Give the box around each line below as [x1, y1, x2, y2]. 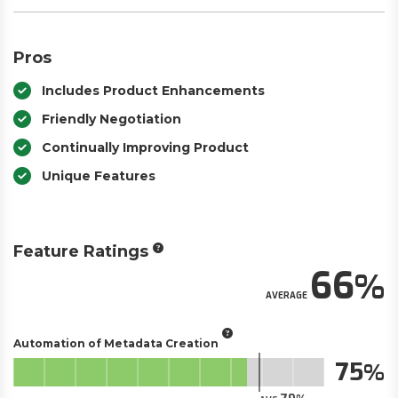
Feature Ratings [13, 242, 148, 261]
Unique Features [42, 168, 155, 184]
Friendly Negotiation [42, 111, 181, 127]
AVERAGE [266, 290, 307, 301]
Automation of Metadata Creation [13, 336, 219, 350]
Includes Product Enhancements [42, 83, 265, 99]
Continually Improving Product [42, 139, 249, 155]
